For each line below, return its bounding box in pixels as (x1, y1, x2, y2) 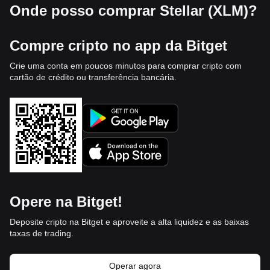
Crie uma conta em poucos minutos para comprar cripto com (10, 61, 242, 71)
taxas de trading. (10, 228, 74, 238)
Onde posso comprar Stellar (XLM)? (10, 2, 257, 19)
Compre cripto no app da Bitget (10, 37, 227, 54)
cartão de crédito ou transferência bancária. (10, 72, 177, 82)
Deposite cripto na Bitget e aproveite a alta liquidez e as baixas (10, 217, 249, 227)
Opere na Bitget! (10, 193, 122, 210)
